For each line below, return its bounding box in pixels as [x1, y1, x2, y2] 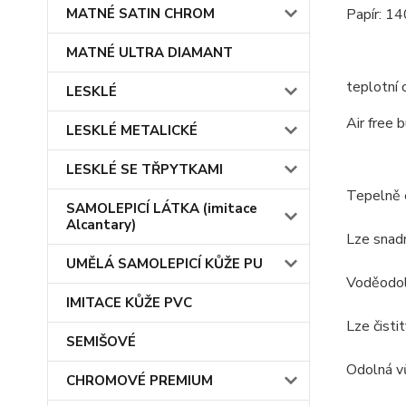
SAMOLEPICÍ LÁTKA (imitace [66, 199, 257, 217]
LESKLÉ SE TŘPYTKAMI [66, 160, 223, 179]
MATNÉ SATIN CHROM [66, 5, 215, 23]
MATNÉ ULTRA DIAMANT [66, 43, 233, 62]
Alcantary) [66, 216, 136, 234]
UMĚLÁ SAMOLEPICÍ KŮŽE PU [66, 255, 263, 273]
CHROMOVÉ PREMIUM [66, 372, 213, 390]
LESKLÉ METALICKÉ [66, 121, 198, 140]
